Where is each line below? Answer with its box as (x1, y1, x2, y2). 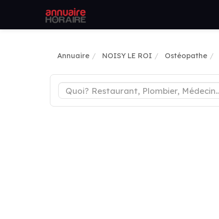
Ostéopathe (165, 51, 207, 60)
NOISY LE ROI (102, 51, 152, 60)
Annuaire (57, 51, 89, 60)
